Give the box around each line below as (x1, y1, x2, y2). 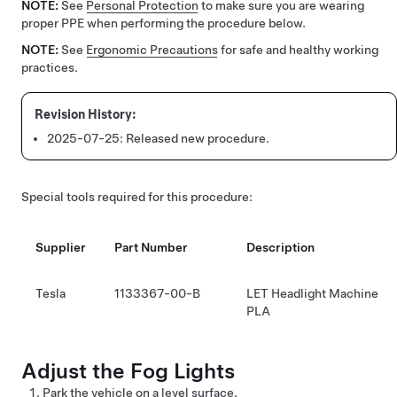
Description (246, 240, 315, 254)
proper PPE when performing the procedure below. (21, 15, 306, 30)
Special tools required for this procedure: (21, 190, 253, 204)
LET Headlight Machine (246, 286, 378, 300)
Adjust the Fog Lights (21, 358, 235, 384)
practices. (21, 60, 78, 74)
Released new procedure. (126, 130, 269, 145)
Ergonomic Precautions (86, 43, 218, 57)
